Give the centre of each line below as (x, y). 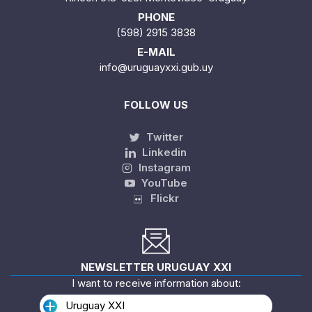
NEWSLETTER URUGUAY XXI (156, 267)
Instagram (163, 167)
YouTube (163, 182)
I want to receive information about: (156, 283)
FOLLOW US (156, 104)
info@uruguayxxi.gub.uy (156, 67)
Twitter (163, 136)
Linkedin (163, 152)
